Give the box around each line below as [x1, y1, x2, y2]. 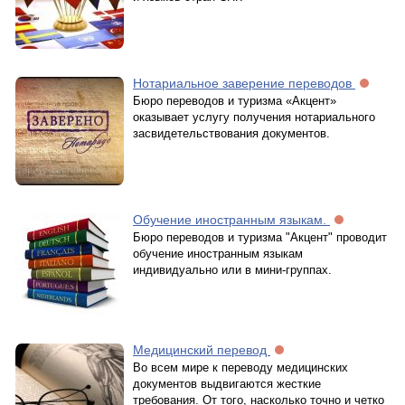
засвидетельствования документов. [133, 127, 330, 140]
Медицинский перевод [133, 343, 270, 357]
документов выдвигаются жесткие [133, 377, 321, 391]
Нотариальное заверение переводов [133, 76, 355, 90]
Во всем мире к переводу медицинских [133, 361, 348, 374]
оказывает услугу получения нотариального [133, 110, 375, 124]
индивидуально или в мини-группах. [133, 263, 332, 277]
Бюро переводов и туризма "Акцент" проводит [133, 231, 387, 244]
